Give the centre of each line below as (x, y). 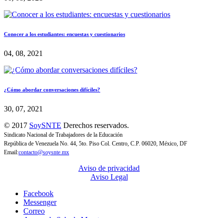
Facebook (38, 194)
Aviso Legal (109, 177)
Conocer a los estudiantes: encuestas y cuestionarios (64, 34)
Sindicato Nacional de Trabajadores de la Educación (63, 135)
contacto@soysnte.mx (44, 153)
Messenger (40, 202)
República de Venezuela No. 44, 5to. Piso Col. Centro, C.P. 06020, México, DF (96, 144)
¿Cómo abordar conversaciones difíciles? (52, 90)
